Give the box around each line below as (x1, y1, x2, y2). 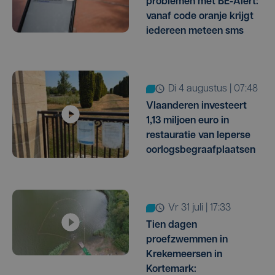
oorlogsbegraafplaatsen (146, 145, 255, 155)
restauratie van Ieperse (146, 130, 250, 141)
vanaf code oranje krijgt (146, 11, 254, 21)
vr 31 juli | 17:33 (175, 203, 231, 213)
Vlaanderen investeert (146, 101, 247, 111)
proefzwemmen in (146, 234, 228, 245)
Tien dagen (146, 220, 197, 230)
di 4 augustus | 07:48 (174, 83, 258, 94)
